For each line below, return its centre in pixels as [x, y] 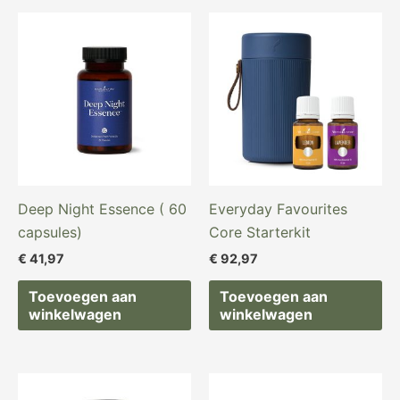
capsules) [50, 233]
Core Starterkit [260, 233]
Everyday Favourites [278, 209]
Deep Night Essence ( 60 [102, 209]
